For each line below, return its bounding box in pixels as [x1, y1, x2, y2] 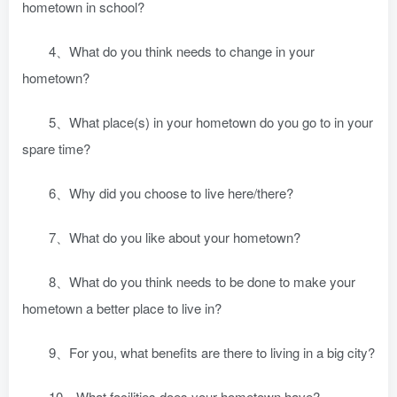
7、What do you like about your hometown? [49, 228, 300, 246]
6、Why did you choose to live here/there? [49, 183, 293, 202]
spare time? [22, 139, 90, 158]
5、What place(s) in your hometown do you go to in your [49, 113, 373, 131]
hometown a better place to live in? [22, 299, 222, 317]
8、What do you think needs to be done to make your [49, 272, 355, 291]
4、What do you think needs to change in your [49, 42, 315, 60]
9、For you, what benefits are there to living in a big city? [49, 343, 375, 362]
